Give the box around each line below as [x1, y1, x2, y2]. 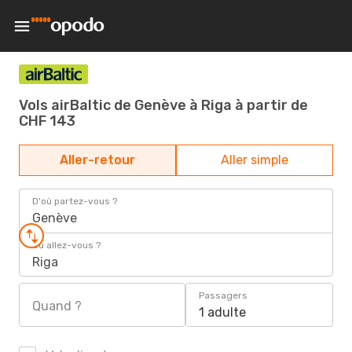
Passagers [199, 290, 247, 301]
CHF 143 [19, 112, 75, 130]
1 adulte [199, 305, 246, 320]
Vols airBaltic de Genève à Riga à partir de [19, 96, 308, 114]
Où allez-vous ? [32, 240, 101, 251]
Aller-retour [60, 152, 135, 167]
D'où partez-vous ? [32, 196, 117, 207]
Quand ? [32, 299, 82, 313]
